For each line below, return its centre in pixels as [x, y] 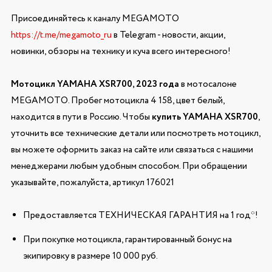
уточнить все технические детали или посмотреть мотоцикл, [135, 133]
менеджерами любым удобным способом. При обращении [129, 166]
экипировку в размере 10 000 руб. [90, 257]
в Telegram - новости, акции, [168, 35]
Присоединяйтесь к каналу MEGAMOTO [95, 19]
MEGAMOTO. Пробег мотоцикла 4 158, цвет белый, [117, 100]
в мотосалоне [209, 84]
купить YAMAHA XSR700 [205, 117]
